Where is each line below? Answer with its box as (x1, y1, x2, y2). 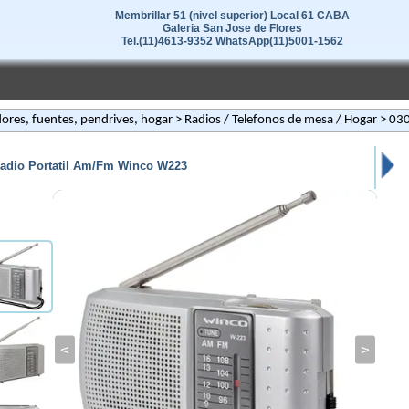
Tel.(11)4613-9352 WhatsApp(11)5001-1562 (121, 35, 343, 47)
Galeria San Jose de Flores (162, 22, 302, 35)
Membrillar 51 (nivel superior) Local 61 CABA (114, 9, 350, 22)
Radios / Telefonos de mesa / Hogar (184, 113, 377, 127)
